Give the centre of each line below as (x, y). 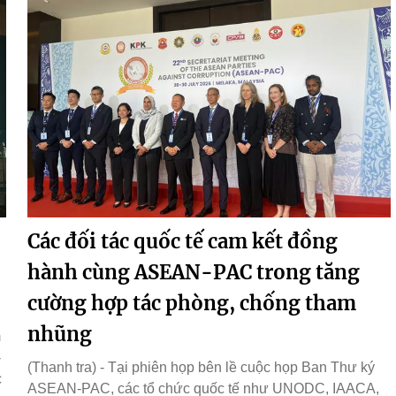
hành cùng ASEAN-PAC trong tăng (194, 272)
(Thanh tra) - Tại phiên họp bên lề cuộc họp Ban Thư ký (201, 367)
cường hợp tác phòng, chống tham (192, 303)
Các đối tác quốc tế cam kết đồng (183, 241)
